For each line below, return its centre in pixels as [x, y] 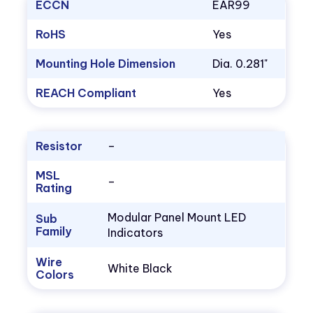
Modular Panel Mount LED [177, 218]
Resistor [59, 146]
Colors [55, 275]
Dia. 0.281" [240, 64]
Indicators [136, 233]
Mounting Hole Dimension [106, 64]
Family [54, 232]
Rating [54, 188]
